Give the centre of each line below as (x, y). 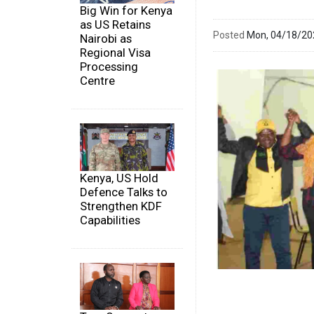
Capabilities (110, 220)
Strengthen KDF (121, 206)
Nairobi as (106, 39)
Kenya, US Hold (119, 178)
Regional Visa (115, 53)
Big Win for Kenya (126, 11)
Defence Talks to (124, 192)
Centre (97, 81)
